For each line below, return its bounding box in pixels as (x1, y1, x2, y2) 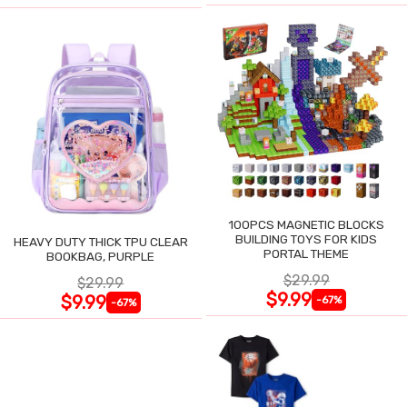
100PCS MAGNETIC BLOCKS (228, 217, 385, 233)
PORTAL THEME (263, 246, 350, 262)
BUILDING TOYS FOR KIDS (235, 232, 378, 247)
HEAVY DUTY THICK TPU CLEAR (13, 234, 188, 250)
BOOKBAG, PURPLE (46, 249, 155, 264)
